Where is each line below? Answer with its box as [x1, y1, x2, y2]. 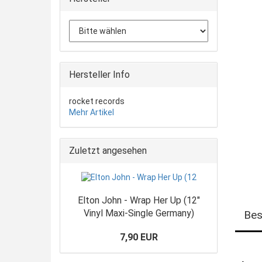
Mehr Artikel [69, 108, 114, 117]
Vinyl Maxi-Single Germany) [83, 208, 194, 219]
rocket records [69, 96, 125, 106]
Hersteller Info [69, 69, 130, 80]
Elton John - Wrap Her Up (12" [77, 195, 200, 206]
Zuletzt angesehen [69, 145, 147, 156]
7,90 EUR [119, 232, 158, 243]
